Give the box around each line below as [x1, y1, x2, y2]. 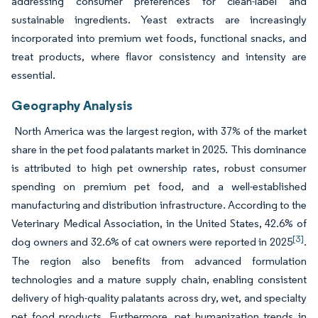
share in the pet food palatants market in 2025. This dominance [11, 142, 307, 156]
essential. [11, 67, 57, 82]
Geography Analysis [11, 96, 133, 114]
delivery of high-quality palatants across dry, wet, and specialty [11, 290, 307, 305]
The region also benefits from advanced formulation [11, 253, 307, 268]
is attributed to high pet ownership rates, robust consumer [11, 160, 307, 175]
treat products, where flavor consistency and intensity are [11, 49, 307, 63]
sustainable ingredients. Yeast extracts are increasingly [11, 12, 307, 26]
